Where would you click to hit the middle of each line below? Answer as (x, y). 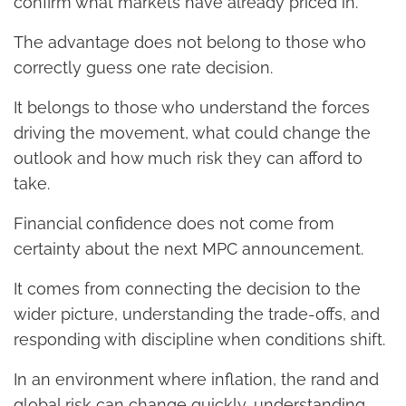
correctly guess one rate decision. (143, 67)
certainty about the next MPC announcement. (188, 248)
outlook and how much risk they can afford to (188, 158)
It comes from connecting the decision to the (187, 288)
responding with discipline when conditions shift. (199, 339)
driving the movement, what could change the (192, 132)
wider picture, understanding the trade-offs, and (197, 314)
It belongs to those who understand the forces (192, 107)
